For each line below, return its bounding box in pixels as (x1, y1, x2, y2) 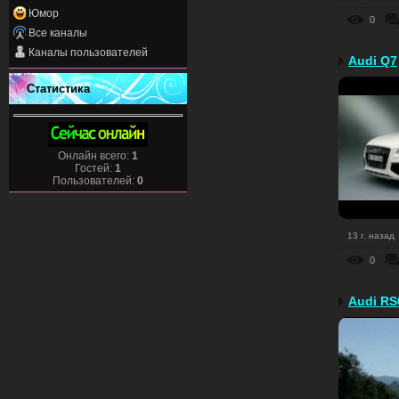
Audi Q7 (348, 53, 397, 69)
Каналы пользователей (28, 45, 148, 59)
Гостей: (75, 161, 115, 175)
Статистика (27, 81, 90, 95)
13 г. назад (347, 231, 395, 241)
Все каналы (28, 26, 87, 39)
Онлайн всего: (58, 149, 132, 162)
